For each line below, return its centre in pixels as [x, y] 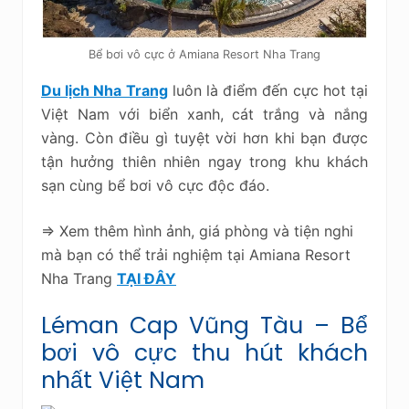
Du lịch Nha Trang [105, 90]
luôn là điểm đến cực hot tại [268, 90]
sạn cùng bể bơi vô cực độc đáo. [155, 185]
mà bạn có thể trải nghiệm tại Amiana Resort [196, 254]
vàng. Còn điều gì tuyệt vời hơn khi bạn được [204, 137]
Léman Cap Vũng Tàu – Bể [204, 325]
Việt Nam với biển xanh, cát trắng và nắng [204, 114]
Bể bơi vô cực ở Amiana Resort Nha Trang [204, 54]
